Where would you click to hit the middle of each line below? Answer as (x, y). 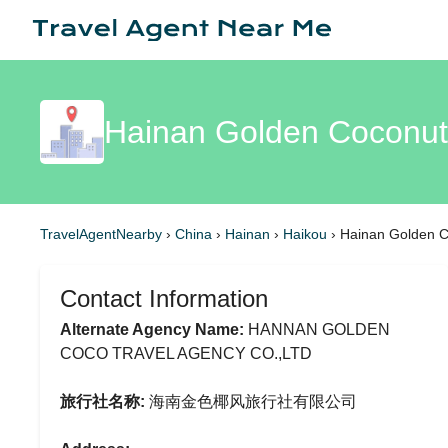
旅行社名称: (102, 401)
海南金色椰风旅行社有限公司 (251, 401)
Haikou (307, 234)
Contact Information (164, 298)
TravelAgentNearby (101, 234)
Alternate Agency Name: (152, 329)
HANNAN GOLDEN (317, 329)
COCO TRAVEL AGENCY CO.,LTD (186, 353)
